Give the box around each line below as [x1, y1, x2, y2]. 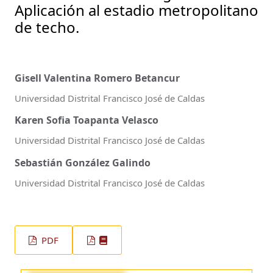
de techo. [15, 16, 79, 37]
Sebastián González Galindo [15, 155, 151, 169]
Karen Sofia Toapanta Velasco [15, 113, 158, 127]
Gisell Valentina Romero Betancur [15, 71, 180, 85]
